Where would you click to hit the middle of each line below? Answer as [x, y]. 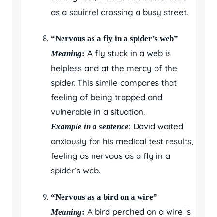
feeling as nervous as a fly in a [110, 155]
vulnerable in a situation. [98, 111]
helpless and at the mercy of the [114, 68]
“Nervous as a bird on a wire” [104, 197]
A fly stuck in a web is [128, 53]
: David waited [156, 126]
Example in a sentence [90, 126]
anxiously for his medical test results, [122, 141]
